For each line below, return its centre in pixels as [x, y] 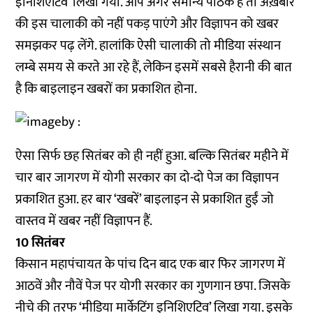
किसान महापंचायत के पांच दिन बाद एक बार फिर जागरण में [151, 264]
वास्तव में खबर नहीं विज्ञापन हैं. [84, 221]
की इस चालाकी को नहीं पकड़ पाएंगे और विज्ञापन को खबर [147, 24]
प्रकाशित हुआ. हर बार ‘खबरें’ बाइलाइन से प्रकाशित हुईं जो [145, 199]
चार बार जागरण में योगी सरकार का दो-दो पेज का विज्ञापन [147, 178]
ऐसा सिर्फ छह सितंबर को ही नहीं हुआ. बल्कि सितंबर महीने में [152, 156]
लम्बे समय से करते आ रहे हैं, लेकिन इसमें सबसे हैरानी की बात [154, 67]
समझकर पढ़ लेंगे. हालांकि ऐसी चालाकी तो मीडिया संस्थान [148, 46]
